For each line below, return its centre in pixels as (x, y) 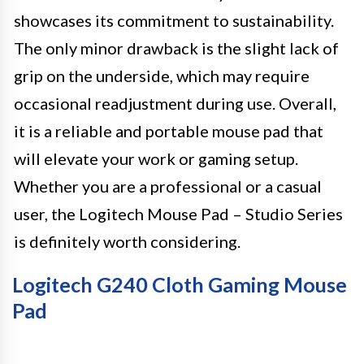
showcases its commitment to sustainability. (174, 20)
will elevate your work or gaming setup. (156, 158)
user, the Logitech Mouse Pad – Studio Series (178, 214)
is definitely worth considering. (127, 241)
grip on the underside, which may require (162, 76)
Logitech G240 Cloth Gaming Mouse (180, 284)
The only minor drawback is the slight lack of (176, 48)
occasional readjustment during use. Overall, (175, 103)
